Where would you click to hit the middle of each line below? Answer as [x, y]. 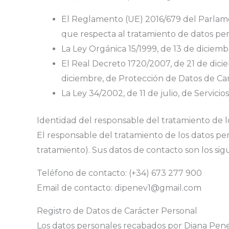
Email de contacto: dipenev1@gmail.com [119, 188]
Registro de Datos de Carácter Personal [117, 211]
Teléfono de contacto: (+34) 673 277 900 [119, 173]
